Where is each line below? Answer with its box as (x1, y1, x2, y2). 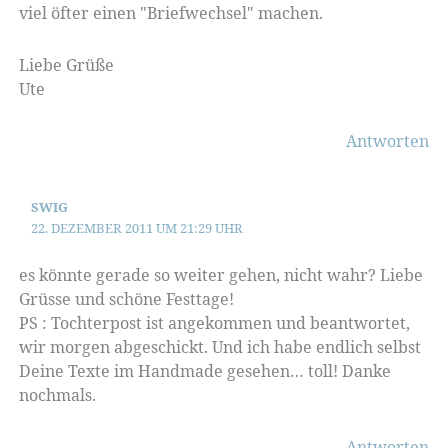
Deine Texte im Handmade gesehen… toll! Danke (18, 359, 391, 382)
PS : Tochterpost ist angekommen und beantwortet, (18, 311, 410, 334)
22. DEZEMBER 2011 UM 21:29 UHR (31, 218, 244, 237)
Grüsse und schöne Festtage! (18, 287, 234, 310)
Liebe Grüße (18, 53, 114, 76)
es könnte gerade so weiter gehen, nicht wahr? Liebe (18, 263, 423, 286)
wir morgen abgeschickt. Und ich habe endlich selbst (18, 335, 421, 358)
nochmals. (18, 383, 96, 406)
